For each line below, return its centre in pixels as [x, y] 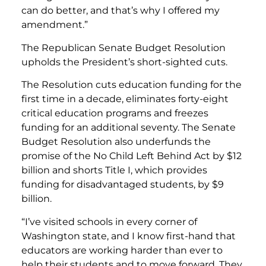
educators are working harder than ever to [122, 250]
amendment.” [55, 25]
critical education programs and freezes [115, 113]
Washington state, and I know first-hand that [129, 236]
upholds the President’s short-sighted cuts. [124, 62]
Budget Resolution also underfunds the [116, 142]
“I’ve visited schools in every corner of [109, 221]
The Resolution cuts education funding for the [132, 85]
